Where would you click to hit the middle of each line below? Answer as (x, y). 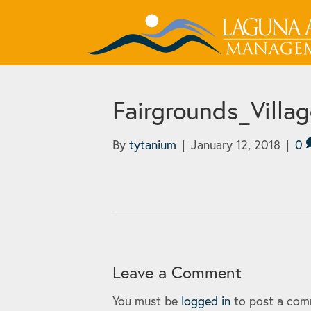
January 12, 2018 (236, 144)
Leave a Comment (177, 272)
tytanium (153, 144)
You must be (147, 300)
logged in (206, 300)
